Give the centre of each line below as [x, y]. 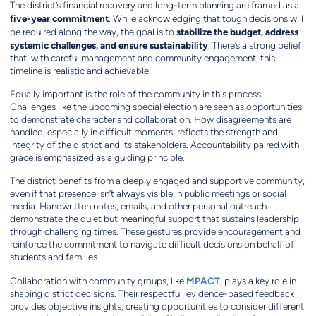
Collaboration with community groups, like [98, 281]
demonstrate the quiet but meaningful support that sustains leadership [154, 219]
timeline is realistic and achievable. [80, 71]
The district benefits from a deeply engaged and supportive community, [157, 181]
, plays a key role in [258, 281]
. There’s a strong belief [254, 46]
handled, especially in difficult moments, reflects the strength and [144, 133]
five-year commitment [59, 19]
